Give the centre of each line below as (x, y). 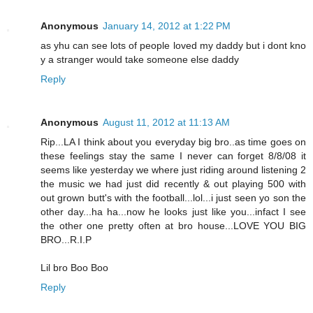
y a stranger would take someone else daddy (140, 59)
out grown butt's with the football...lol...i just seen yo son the (173, 197)
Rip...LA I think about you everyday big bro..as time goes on (173, 141)
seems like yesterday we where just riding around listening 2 (173, 169)
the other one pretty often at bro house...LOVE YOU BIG (173, 225)
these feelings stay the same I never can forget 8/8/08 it (173, 155)
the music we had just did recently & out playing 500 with (173, 183)
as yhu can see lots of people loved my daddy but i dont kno (173, 45)
